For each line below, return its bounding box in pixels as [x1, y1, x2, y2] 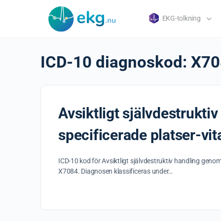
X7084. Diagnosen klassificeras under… [58, 167, 173, 175]
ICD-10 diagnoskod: [40, 52, 191, 72]
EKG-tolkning [162, 14, 201, 22]
